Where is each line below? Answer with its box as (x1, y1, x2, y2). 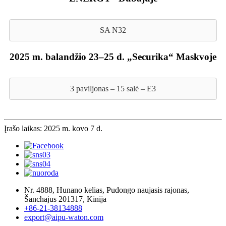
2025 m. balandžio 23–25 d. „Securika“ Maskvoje (10, 51, 216, 62)
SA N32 (100, 25, 126, 34)
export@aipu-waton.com (24, 212, 103, 221)
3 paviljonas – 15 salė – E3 (70, 84, 156, 93)
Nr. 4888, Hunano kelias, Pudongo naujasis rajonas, (24, 185, 189, 194)
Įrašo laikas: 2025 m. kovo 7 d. (4, 124, 102, 133)
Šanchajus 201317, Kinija (24, 194, 106, 203)
